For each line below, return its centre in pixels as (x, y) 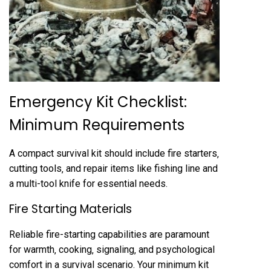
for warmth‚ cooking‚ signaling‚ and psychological (112, 249)
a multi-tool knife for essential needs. (88, 183)
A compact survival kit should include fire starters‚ (114, 153)
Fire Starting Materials (70, 209)
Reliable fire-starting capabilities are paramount (109, 234)
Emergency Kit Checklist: (98, 102)
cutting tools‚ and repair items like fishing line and (113, 168)
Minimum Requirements (97, 125)
